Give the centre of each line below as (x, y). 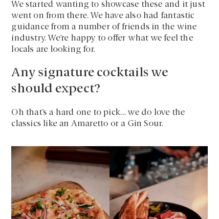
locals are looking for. (53, 49)
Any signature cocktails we (90, 73)
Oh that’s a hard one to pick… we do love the (98, 112)
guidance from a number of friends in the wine (104, 27)
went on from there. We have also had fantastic (103, 16)
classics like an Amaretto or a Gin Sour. (87, 124)
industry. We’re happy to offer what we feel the (102, 38)
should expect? (56, 89)
